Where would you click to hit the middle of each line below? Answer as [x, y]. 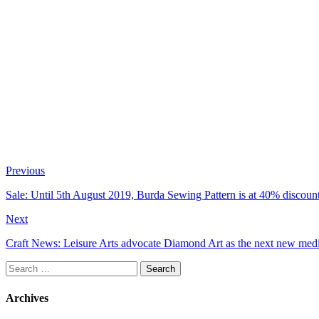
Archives [27, 298]
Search [20, 267]
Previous [25, 171]
